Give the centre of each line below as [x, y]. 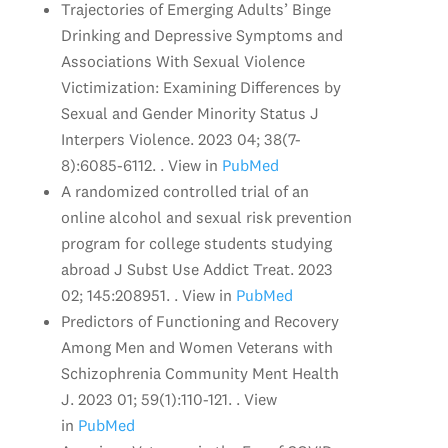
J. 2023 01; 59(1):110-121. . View [168, 398]
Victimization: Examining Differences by [200, 86]
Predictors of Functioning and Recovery [199, 320]
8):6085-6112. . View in [139, 164]
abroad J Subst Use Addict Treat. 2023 [196, 268]
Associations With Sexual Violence [182, 60]
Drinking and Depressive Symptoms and [201, 34]
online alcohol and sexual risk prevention [206, 216]
